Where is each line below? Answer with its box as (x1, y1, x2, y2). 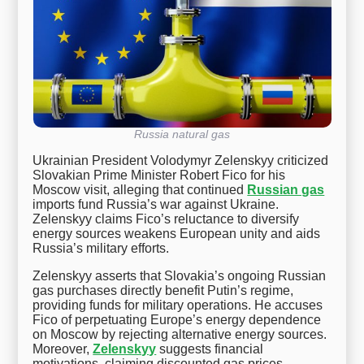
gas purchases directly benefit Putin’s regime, (32, 284, 294, 298)
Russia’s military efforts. (32, 241, 170, 256)
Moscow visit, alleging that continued (32, 183, 248, 197)
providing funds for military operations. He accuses (32, 298, 323, 313)
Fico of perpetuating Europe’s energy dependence (32, 313, 322, 327)
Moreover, (32, 342, 93, 357)
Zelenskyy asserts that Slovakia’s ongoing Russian (32, 269, 327, 284)
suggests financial (156, 342, 264, 357)
